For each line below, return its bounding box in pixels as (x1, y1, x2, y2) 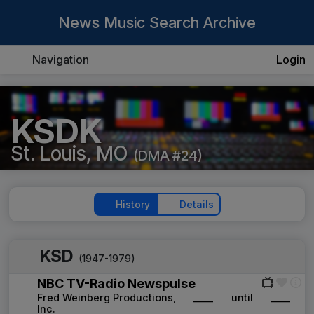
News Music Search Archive (58, 13, 256, 32)
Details (179, 198, 214, 210)
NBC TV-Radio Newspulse (37, 276, 196, 291)
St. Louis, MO (11, 142, 128, 165)
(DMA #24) (133, 147, 203, 164)
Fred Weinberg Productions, (37, 292, 176, 303)
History (116, 198, 150, 210)
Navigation (32, 53, 89, 67)
